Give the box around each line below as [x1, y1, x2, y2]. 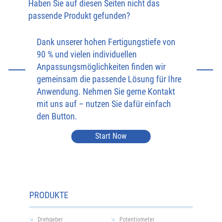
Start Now [95, 131, 127, 141]
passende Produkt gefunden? [28, 10, 130, 21]
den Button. [36, 111, 77, 121]
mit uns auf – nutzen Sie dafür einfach [36, 98, 171, 109]
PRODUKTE [29, 189, 68, 200]
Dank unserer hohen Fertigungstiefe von [36, 36, 175, 47]
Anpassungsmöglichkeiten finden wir [36, 61, 166, 72]
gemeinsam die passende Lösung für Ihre [36, 73, 181, 84]
